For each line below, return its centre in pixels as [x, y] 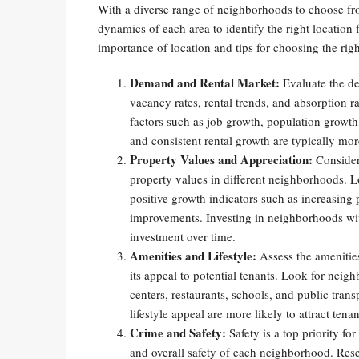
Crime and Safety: [178, 333]
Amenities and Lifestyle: [193, 256]
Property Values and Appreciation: [221, 159]
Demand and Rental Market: [205, 83]
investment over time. [183, 236]
